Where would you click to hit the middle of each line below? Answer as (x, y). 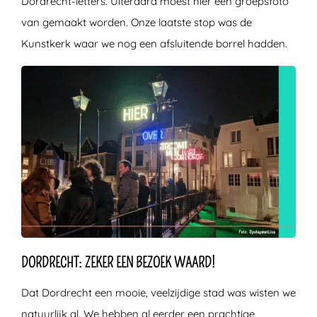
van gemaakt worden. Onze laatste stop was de (137, 23)
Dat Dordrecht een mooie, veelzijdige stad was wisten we (158, 292)
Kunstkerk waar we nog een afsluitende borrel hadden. (154, 44)
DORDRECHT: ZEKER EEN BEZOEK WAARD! (118, 262)
